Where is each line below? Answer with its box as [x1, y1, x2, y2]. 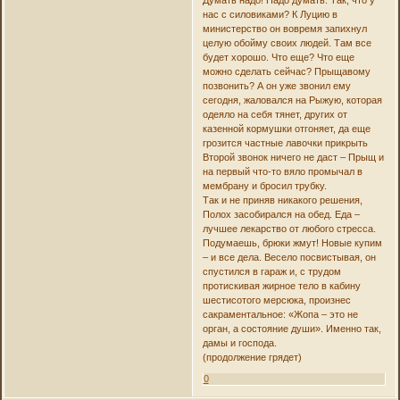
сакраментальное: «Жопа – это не [202, 309, 358, 321]
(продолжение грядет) [202, 352, 302, 363]
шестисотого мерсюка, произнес [202, 295, 351, 306]
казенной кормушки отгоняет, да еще [202, 123, 371, 135]
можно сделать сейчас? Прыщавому [202, 66, 371, 78]
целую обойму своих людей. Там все [202, 37, 371, 49]
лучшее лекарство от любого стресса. [202, 223, 376, 235]
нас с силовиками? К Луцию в [202, 9, 337, 21]
